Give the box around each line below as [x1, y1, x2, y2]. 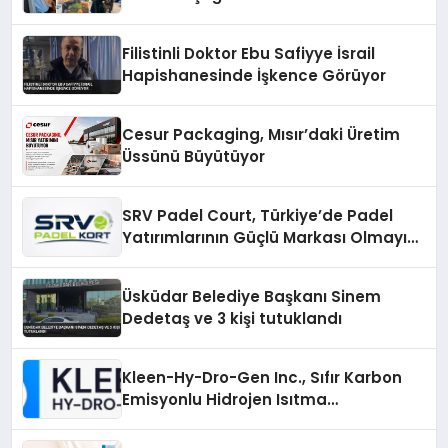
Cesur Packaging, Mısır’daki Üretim [122, 124, 401, 146]
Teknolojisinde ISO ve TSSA [122, 411, 337, 433]
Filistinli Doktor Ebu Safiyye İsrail [122, 43, 376, 65]
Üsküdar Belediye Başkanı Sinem [122, 286, 382, 308]
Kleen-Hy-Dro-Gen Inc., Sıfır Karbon [122, 367, 403, 389]
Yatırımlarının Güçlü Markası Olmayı [122, 227, 408, 249]
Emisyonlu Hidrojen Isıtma [122, 389, 328, 411]
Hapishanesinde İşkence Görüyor [122, 65, 387, 87]
